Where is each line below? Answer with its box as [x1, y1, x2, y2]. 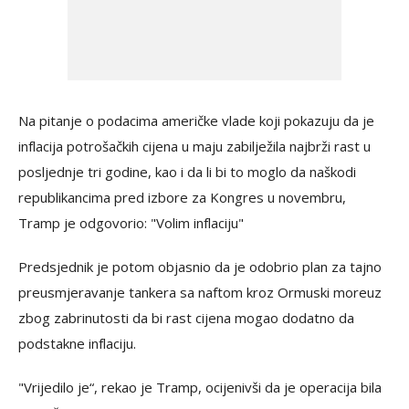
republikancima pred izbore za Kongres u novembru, [18, 188, 346, 207]
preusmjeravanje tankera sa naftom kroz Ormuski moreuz [18, 283, 382, 302]
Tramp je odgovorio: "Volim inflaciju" [18, 214, 244, 233]
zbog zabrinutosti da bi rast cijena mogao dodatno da [18, 309, 354, 328]
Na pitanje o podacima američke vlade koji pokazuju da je [18, 111, 374, 131]
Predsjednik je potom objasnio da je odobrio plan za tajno [18, 257, 382, 277]
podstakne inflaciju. [18, 334, 136, 353]
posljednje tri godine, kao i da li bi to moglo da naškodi [18, 163, 356, 182]
